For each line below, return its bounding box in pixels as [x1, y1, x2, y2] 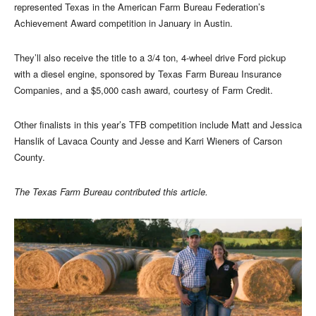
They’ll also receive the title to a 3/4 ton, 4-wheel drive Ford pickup [14, 50, 286, 64]
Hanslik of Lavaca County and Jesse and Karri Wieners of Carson [14, 133, 282, 147]
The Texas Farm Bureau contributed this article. [14, 184, 208, 198]
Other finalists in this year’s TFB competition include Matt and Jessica [14, 117, 302, 131]
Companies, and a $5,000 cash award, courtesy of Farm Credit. [14, 83, 273, 97]
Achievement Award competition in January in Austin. [14, 16, 233, 30]
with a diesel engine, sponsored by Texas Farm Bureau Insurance [14, 66, 281, 80]
